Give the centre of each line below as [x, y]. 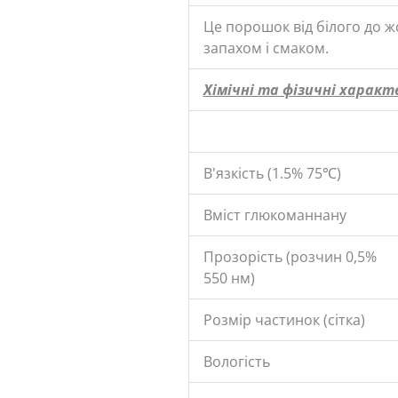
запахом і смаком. [266, 48]
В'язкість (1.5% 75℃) [272, 173]
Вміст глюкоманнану [275, 215]
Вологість [236, 361]
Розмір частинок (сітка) [284, 319]
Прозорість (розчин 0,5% [290, 256]
